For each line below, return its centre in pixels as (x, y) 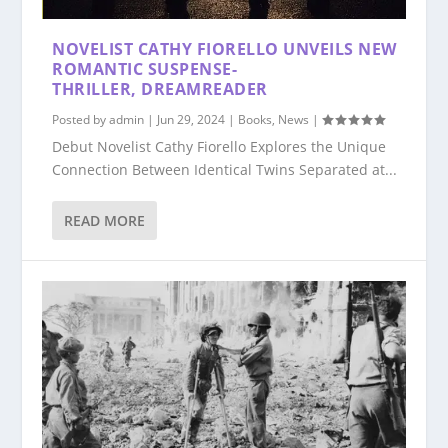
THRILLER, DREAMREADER (160, 88)
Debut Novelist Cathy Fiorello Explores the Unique (219, 146)
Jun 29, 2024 (191, 119)
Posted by (81, 119)
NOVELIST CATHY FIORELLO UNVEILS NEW (224, 48)
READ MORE (105, 220)
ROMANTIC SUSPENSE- (145, 68)
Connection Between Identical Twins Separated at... (225, 169)
